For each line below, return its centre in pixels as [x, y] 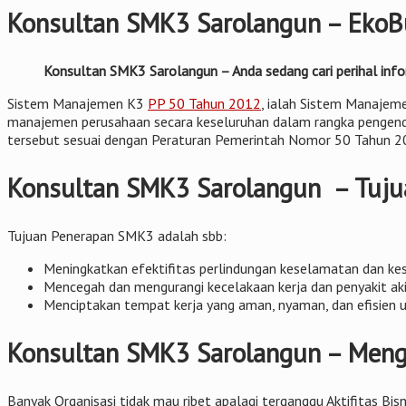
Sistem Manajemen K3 [77, 103]
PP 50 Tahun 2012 [204, 103]
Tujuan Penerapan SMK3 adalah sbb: [117, 235]
